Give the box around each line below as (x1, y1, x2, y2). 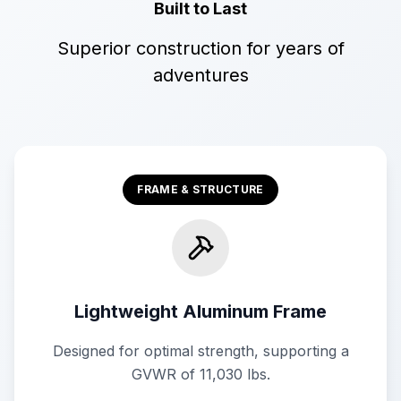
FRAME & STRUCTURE (137, 183, 264, 196)
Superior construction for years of (56, 38, 345, 59)
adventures (152, 64, 249, 86)
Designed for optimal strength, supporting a (52, 342, 349, 360)
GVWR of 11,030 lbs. (131, 365, 270, 383)
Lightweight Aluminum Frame (74, 301, 327, 322)
